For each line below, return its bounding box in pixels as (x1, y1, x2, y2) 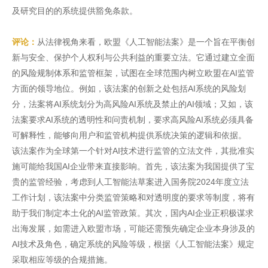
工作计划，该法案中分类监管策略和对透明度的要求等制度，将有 (12, 193, 255, 202)
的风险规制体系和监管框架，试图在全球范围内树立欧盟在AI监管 (12, 68, 254, 78)
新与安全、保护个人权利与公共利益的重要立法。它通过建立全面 (12, 53, 255, 62)
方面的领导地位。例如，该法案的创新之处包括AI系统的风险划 (12, 84, 246, 93)
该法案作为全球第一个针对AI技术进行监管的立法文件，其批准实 (12, 146, 254, 156)
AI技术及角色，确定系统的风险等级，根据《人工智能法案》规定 (12, 239, 254, 249)
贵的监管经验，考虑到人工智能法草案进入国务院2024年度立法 (12, 177, 249, 187)
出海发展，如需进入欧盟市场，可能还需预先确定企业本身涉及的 (12, 224, 255, 233)
